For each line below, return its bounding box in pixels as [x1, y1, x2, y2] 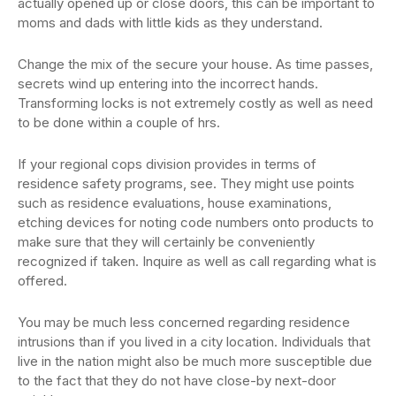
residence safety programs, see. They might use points [18, 175, 354, 193]
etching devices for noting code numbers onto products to [18, 214, 374, 232]
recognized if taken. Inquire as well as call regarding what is [18, 253, 377, 270]
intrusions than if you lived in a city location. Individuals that [18, 333, 370, 351]
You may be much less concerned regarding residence [18, 314, 350, 331]
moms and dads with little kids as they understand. [18, 14, 323, 32]
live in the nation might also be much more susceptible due [18, 353, 372, 370]
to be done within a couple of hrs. [18, 114, 220, 132]
